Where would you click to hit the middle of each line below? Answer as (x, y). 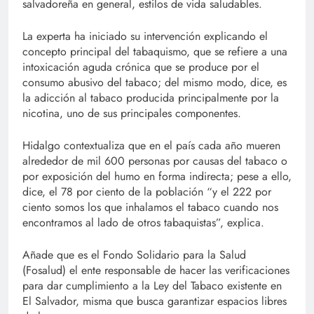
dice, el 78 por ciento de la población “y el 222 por (147, 192)
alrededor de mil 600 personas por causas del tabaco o (155, 161)
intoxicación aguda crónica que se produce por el (141, 67)
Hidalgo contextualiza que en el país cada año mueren (151, 146)
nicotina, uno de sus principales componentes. (132, 114)
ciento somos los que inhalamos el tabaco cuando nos (150, 207)
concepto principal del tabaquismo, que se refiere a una (155, 52)
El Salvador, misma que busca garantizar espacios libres (155, 301)
